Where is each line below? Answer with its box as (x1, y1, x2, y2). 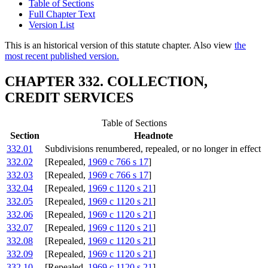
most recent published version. (5, 51, 119, 62)
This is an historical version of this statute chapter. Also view (5, 40, 234, 51)
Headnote (133, 130, 173, 141)
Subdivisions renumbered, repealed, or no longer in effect (45, 144, 261, 154)
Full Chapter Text (29, 9, 95, 20)
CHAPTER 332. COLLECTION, (5, 74, 208, 90)
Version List (29, 20, 74, 31)
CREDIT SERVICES (5, 90, 133, 106)
